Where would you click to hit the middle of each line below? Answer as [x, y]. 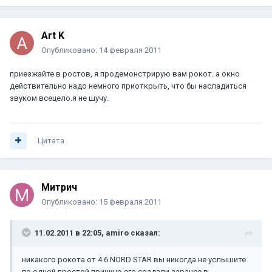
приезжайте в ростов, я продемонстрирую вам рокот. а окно [125, 74]
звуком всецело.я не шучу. [59, 98]
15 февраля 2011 [130, 202]
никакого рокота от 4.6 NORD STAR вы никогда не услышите [134, 260]
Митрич [59, 188]
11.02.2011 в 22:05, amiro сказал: [97, 233]
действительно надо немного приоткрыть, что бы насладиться [128, 86]
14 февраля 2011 [130, 50]
